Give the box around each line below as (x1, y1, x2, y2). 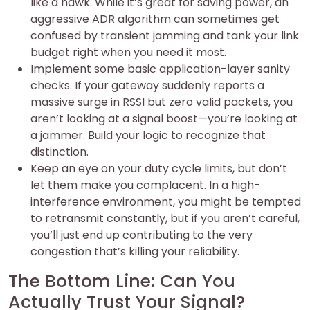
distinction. (30, 144, 89, 160)
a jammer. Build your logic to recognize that (30, 127, 266, 143)
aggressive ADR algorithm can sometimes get (30, 11, 280, 27)
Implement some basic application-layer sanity (30, 61, 290, 77)
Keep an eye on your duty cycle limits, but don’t (30, 161, 287, 176)
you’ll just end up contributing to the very (30, 227, 253, 243)
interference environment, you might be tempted (30, 194, 301, 210)
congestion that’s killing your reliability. (30, 244, 239, 259)
